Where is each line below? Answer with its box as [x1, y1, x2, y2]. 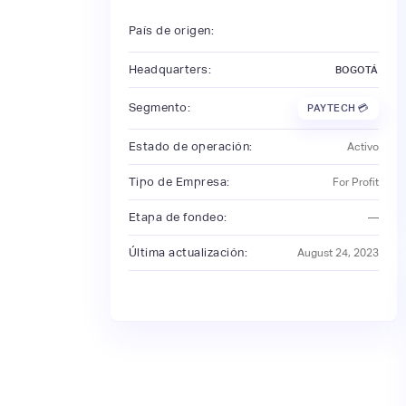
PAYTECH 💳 [307, 102, 370, 114]
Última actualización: [128, 245, 248, 259]
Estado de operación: [128, 139, 253, 153]
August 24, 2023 [296, 246, 379, 259]
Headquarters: [128, 62, 212, 76]
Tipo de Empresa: [128, 174, 230, 188]
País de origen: [128, 24, 215, 38]
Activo [346, 140, 379, 153]
